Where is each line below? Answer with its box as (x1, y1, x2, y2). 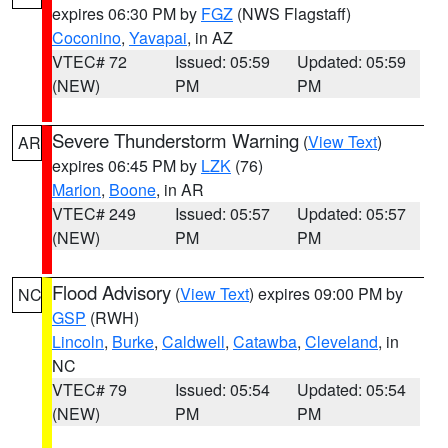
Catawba (233, 330, 297, 353)
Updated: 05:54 (297, 378, 407, 401)
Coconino (52, 26, 121, 49)
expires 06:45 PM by (52, 154, 201, 177)
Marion (52, 178, 101, 201)
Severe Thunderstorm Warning (52, 127, 299, 153)
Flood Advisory (52, 279, 171, 305)
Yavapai (129, 26, 187, 49)
